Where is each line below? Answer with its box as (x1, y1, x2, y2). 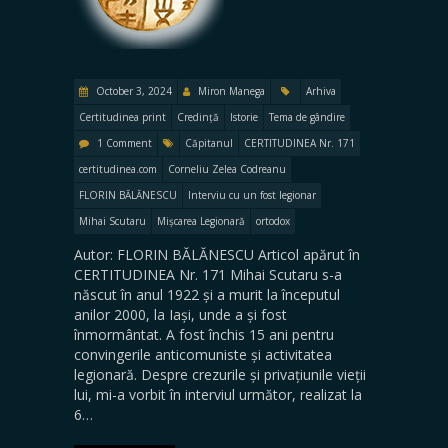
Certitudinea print (79, 109, 166, 124)
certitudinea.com (79, 161, 157, 176)
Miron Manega (198, 83, 265, 98)
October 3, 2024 (93, 83, 172, 98)
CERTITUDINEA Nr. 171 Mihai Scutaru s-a (74, 264, 342, 284)
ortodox (256, 213, 290, 228)
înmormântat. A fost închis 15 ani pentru (74, 324, 334, 344)
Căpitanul (185, 135, 233, 150)
